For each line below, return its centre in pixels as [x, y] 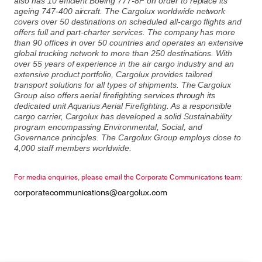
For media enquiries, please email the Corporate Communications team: [129, 177]
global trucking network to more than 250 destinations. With [123, 53]
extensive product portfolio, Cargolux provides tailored [113, 74]
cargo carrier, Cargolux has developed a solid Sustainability [123, 116]
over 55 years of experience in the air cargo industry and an [124, 64]
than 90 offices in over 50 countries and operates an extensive [129, 43]
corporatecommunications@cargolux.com [91, 192]
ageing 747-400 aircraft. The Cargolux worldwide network [120, 11]
